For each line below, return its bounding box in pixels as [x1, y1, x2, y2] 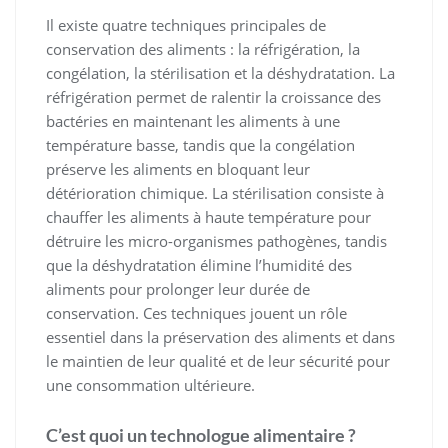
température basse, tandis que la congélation [46, 135, 355, 156]
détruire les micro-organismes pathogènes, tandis [46, 231, 387, 252]
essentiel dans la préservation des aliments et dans [46, 327, 395, 348]
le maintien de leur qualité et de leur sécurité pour [46, 351, 390, 372]
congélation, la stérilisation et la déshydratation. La [46, 63, 395, 84]
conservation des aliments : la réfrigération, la [46, 39, 360, 60]
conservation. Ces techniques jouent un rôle [46, 303, 347, 324]
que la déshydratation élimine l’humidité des [46, 255, 352, 276]
